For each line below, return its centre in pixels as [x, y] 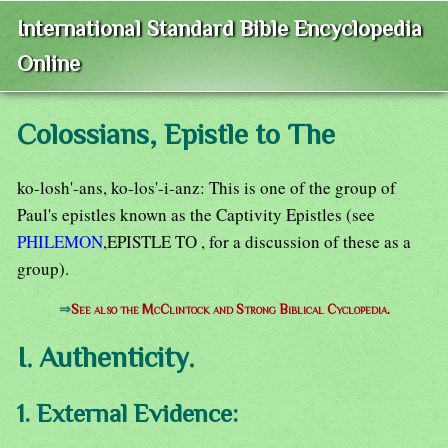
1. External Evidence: [127, 414]
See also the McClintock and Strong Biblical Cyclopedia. [230, 310]
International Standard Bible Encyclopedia [219, 29]
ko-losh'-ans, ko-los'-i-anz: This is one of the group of [206, 188]
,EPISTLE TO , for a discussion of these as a [257, 242]
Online [48, 64]
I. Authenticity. [105, 356]
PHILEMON [60, 242]
